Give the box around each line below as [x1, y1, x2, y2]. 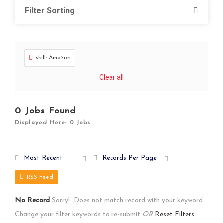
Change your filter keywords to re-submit [15, 211, 140, 219]
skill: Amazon [36, 55, 71, 61]
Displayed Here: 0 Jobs [15, 120, 91, 126]
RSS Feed [27, 174, 53, 181]
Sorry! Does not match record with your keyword [52, 197, 203, 205]
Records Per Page [102, 155, 157, 162]
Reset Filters [155, 211, 194, 219]
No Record [15, 197, 50, 205]
